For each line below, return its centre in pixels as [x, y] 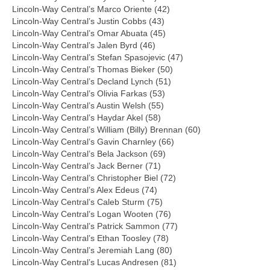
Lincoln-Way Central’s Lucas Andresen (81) [94, 262]
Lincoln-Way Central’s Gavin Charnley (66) [93, 141]
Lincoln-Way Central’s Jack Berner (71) [86, 165]
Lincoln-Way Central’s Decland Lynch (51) [92, 81]
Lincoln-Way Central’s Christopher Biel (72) [94, 177]
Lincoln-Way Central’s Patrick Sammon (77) [95, 226]
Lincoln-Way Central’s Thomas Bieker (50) [93, 69]
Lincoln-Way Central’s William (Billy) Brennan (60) [106, 129]
